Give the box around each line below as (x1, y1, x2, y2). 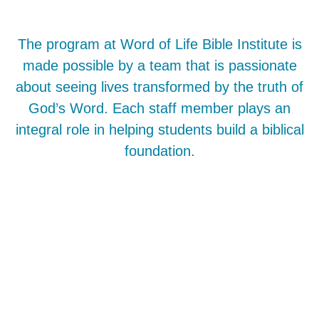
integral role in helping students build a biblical (15, 122, 304, 138)
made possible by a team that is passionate (22, 58, 297, 74)
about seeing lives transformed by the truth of (16, 79, 303, 95)
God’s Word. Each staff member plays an (28, 100, 291, 117)
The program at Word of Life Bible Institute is (17, 36, 302, 53)
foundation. (124, 143, 195, 159)
